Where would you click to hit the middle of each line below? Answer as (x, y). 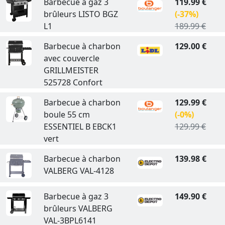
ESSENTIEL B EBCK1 (80, 127)
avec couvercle (71, 59)
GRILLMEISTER (71, 71)
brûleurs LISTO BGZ (81, 14)
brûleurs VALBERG (78, 208)
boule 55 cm (67, 115)
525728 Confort (73, 83)
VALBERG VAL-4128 (79, 171)
